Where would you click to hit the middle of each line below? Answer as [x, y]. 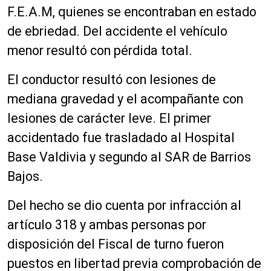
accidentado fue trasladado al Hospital [121, 137]
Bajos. [25, 176]
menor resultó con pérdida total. [100, 50]
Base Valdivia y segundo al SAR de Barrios [129, 157]
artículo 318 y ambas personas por [107, 224]
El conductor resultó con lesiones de [112, 79]
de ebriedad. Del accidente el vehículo [117, 31]
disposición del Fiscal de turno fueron [116, 244]
